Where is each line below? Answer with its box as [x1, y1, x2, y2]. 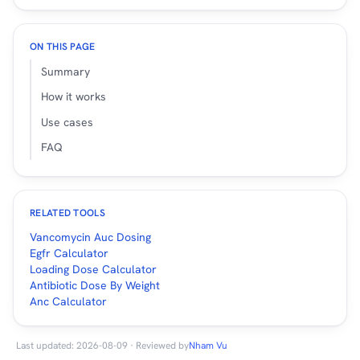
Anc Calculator [30, 293, 107, 309]
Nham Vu [189, 338, 227, 352]
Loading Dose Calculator [30, 261, 157, 276]
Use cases [41, 114, 93, 129]
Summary [41, 64, 90, 80]
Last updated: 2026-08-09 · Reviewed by [16, 338, 189, 352]
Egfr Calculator [30, 245, 108, 260]
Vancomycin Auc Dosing [30, 229, 151, 244]
